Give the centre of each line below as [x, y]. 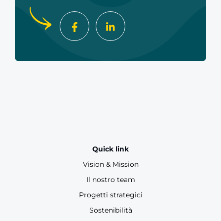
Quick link [110, 149]
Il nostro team [110, 180]
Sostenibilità [110, 210]
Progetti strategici [110, 195]
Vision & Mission [110, 164]
